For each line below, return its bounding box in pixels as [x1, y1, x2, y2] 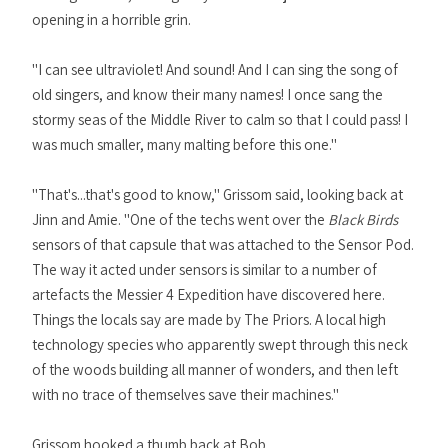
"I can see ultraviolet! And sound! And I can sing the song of [32, 60, 398, 79]
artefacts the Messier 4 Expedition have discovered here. [32, 285, 385, 304]
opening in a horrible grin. [32, 10, 191, 29]
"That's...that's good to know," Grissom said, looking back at [32, 185, 403, 204]
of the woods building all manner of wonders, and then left [32, 360, 398, 379]
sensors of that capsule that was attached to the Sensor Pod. [32, 235, 414, 254]
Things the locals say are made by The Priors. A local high [32, 310, 386, 329]
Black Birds [328, 210, 398, 229]
